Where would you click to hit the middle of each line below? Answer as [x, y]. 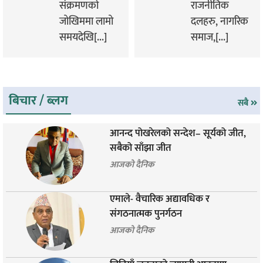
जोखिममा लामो [86, 22]
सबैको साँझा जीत [141, 148]
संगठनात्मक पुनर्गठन [146, 214]
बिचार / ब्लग [38, 101]
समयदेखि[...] [83, 38]
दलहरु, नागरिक [219, 22]
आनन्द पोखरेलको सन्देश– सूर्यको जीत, [178, 134]
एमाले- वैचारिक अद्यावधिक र [160, 199]
